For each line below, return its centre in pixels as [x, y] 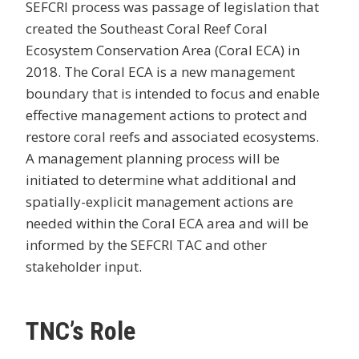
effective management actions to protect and [167, 115]
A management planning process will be [153, 158]
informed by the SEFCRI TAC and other [146, 244]
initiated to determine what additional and [161, 179]
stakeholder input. [84, 266]
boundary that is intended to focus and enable [173, 93]
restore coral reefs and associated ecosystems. [174, 136]
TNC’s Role [81, 331]
